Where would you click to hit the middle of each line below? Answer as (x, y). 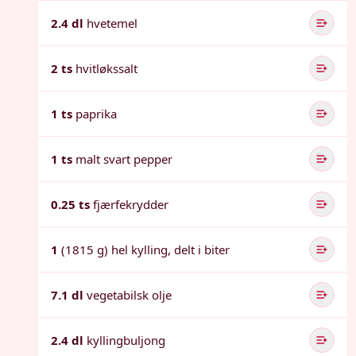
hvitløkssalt (106, 68)
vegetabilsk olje (129, 295)
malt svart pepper (124, 159)
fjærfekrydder (131, 204)
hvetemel (112, 23)
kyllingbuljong (126, 340)
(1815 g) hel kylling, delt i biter (145, 250)
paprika (96, 114)
